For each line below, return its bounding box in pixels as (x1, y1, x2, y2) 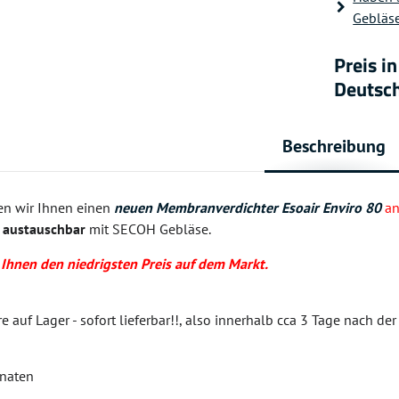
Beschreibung (282, 134, 387, 158)
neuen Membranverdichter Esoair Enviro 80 (114, 199, 382, 216)
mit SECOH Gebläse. (85, 220, 212, 238)
